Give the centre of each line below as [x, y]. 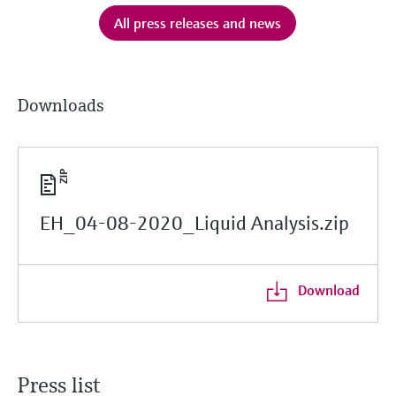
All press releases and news [198, 23]
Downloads [61, 105]
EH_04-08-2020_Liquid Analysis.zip [194, 223]
